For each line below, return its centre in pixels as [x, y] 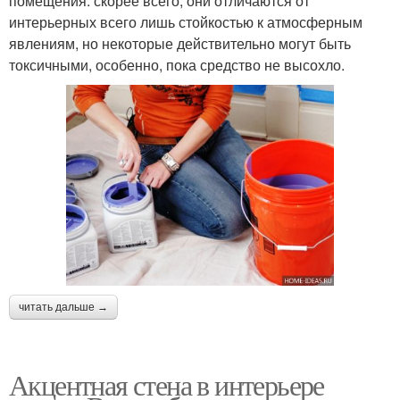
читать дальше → [63, 307]
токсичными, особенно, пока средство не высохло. [177, 64]
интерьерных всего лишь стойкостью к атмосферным [186, 21]
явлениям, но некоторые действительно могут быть [180, 43]
